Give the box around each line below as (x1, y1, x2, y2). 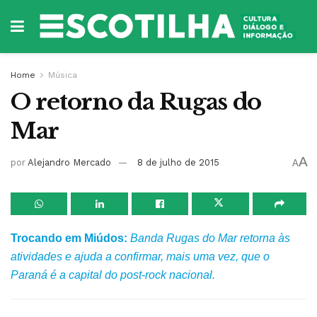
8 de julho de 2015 (137, 157, 220, 168)
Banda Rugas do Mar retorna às (130, 231, 290, 244)
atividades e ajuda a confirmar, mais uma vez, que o (11, 250, 270, 263)
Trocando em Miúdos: (11, 231, 127, 244)
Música (48, 70, 77, 80)
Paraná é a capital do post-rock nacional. (11, 268, 215, 281)
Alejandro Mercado (28, 157, 112, 168)
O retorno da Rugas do (11, 88, 262, 116)
